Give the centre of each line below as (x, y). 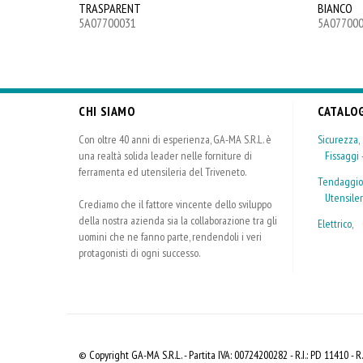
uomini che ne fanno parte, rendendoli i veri (170, 237)
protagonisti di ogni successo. (139, 253)
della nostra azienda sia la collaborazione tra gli (178, 220)
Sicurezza (338, 139)
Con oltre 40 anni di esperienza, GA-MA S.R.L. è (175, 139)
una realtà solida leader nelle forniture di (165, 156)
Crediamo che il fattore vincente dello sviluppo (175, 204)
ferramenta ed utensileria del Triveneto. (162, 172)
